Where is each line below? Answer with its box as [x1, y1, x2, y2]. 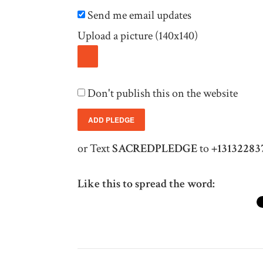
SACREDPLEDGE [112, 140, 197, 156]
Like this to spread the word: [77, 176, 215, 191]
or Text [77, 140, 112, 156]
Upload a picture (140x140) [77, 28, 198, 43]
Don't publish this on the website [85, 85, 238, 101]
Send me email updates [85, 8, 191, 23]
